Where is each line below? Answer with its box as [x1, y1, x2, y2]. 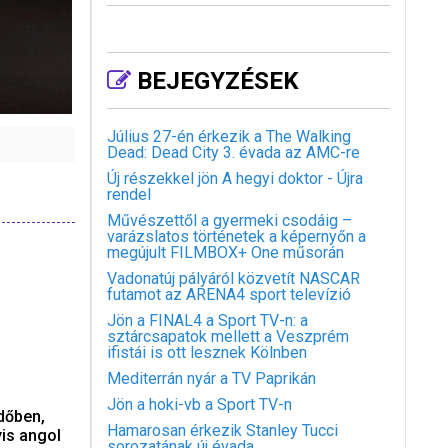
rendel [106, 185, 151, 204]
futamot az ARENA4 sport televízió [106, 285, 351, 304]
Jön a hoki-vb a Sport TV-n [106, 395, 292, 414]
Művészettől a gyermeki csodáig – [106, 211, 352, 230]
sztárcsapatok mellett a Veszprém [106, 327, 349, 346]
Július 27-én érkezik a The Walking [106, 127, 351, 146]
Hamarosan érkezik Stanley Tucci [106, 421, 338, 440]
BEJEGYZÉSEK [130, 67, 299, 95]
